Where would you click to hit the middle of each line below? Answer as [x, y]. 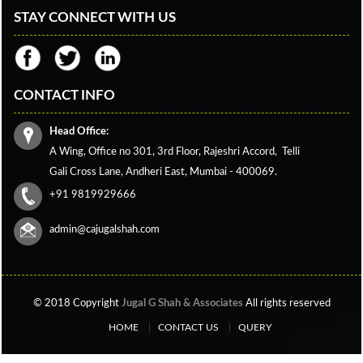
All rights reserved [286, 303]
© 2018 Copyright [77, 303]
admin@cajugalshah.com [105, 230]
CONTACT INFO [64, 95]
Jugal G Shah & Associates [182, 303]
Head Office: [79, 132]
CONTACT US [188, 327]
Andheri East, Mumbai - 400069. [201, 172]
